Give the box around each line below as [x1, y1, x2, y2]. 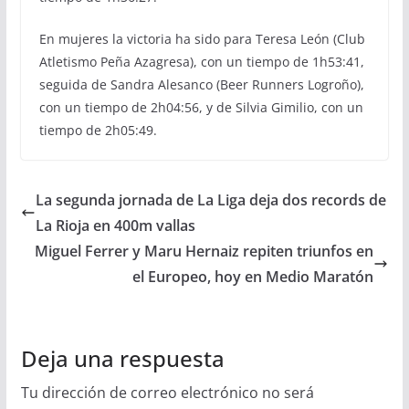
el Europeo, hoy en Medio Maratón [132, 267, 374, 288]
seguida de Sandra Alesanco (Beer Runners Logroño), [38, 76, 364, 94]
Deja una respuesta [20, 343, 225, 374]
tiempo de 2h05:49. [38, 121, 157, 140]
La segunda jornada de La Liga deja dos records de [35, 190, 386, 211]
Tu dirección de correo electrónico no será [20, 383, 314, 404]
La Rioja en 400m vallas [35, 215, 195, 236]
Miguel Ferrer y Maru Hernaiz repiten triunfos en [35, 241, 374, 262]
